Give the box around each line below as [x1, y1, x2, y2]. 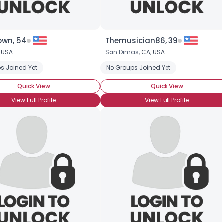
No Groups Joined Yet [106, 63, 170, 72]
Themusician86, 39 [105, 35, 178, 46]
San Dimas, [105, 48, 141, 56]
